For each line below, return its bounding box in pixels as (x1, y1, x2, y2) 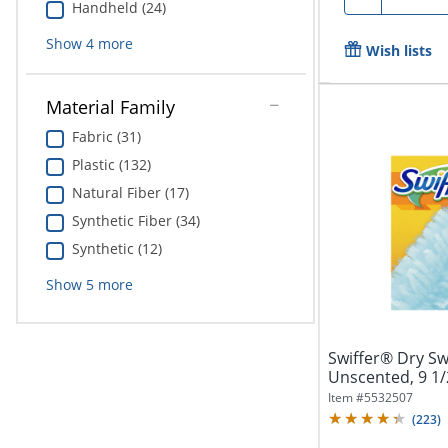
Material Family (45, 95, 175, 120)
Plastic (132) (71, 155, 151, 175)
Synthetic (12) (71, 239, 162, 259)
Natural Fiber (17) (71, 183, 189, 203)
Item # (327, 388, 364, 406)
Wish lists (365, 40, 432, 60)
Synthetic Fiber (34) (71, 211, 200, 231)
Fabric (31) (71, 127, 141, 147)
